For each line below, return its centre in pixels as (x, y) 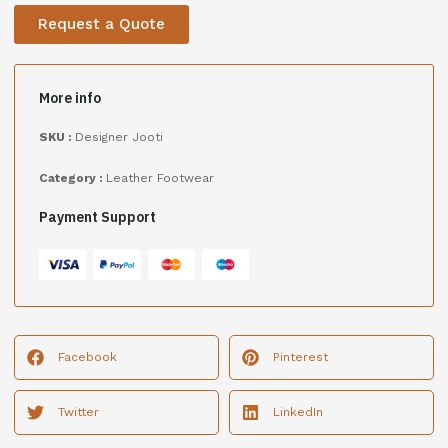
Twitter (78, 411)
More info (70, 97)
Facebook (87, 356)
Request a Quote (101, 23)
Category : (72, 177)
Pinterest (300, 356)
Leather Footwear (160, 177)
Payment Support (97, 216)
